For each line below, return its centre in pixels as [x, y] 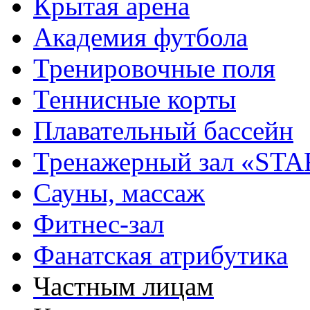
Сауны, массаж [119, 193]
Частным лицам [124, 286]
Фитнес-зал [99, 224]
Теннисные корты [135, 100]
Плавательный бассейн [163, 131]
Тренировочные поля [154, 69]
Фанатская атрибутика [161, 255]
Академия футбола [140, 37]
